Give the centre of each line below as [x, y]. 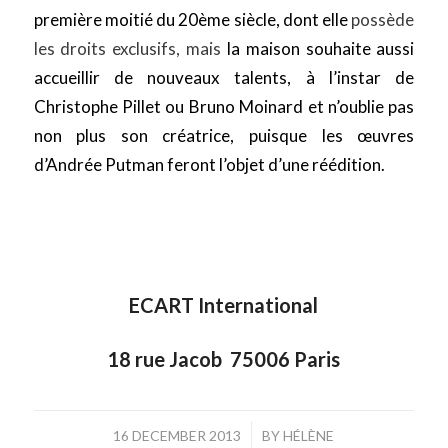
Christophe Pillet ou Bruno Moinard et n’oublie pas [224, 107]
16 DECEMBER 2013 [177, 435]
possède [383, 20]
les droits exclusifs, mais [130, 49]
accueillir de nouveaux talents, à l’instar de [224, 78]
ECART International [224, 304]
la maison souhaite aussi [320, 49]
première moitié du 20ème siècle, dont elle [192, 20]
